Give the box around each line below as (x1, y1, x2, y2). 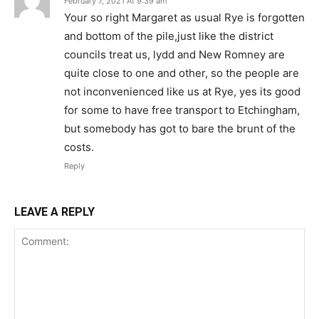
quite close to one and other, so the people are (64, 66, 299, 80)
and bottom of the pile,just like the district (64, 29, 273, 43)
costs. (64, 140, 94, 154)
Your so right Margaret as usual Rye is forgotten (64, 11, 305, 24)
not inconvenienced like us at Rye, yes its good (64, 85, 300, 98)
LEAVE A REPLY (14, 205, 95, 219)
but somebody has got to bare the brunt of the (64, 122, 296, 135)
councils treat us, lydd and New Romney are (64, 48, 285, 61)
